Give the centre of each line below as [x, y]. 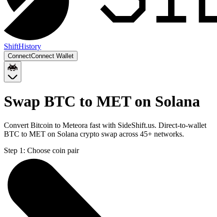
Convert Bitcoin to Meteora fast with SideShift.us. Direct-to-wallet [105, 125]
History [30, 46]
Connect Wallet [52, 56]
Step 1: [15, 150]
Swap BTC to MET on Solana [102, 101]
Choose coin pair [53, 150]
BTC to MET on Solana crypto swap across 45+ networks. [94, 134]
